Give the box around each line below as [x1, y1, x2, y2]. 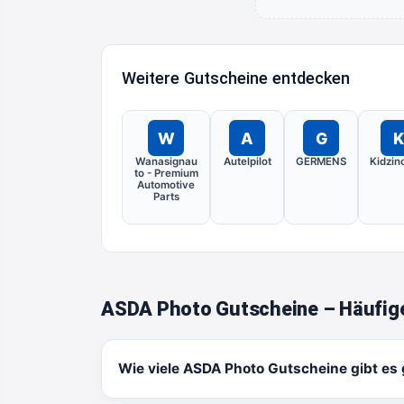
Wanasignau [134, 155, 197, 168]
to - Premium [133, 167, 198, 179]
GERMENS [296, 155, 346, 168]
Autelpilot [223, 155, 271, 168]
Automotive [137, 179, 195, 191]
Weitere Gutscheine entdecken [122, 69, 350, 87]
